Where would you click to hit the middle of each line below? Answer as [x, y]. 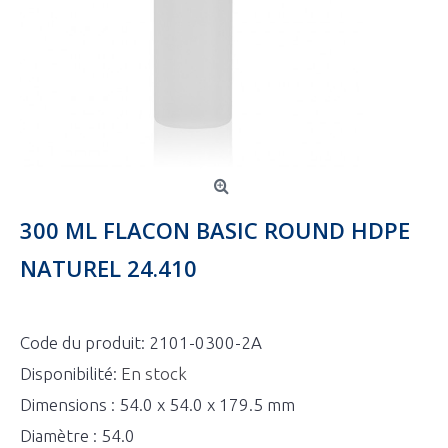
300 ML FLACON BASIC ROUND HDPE [215, 230]
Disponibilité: [70, 373]
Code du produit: [84, 342]
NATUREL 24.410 [108, 268]
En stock [154, 373]
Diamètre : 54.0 [77, 435]
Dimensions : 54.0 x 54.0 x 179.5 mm [157, 404]
